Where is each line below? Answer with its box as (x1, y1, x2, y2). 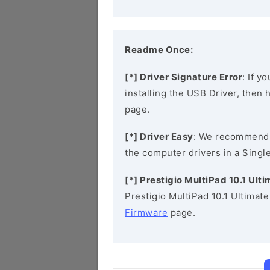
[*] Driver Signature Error (125, 71, 242, 83)
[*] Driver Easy (125, 131, 193, 142)
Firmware (125, 207, 168, 218)
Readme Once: (125, 44, 193, 55)
